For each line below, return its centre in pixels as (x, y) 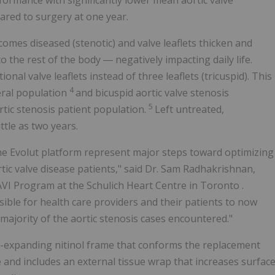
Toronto (221, 186)
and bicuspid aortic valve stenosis (152, 93)
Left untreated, (189, 110)
